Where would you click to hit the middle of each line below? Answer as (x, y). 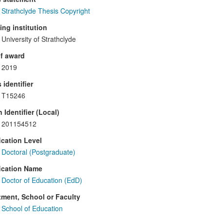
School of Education (32, 209)
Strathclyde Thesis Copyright (45, 11)
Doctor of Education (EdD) (42, 180)
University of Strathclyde (38, 39)
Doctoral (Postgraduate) (38, 152)
